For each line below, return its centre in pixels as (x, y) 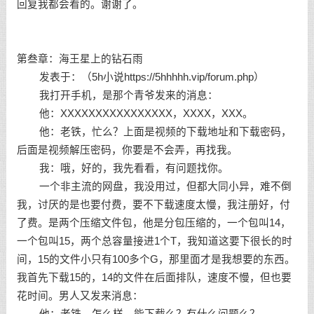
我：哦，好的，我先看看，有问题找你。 (122, 168)
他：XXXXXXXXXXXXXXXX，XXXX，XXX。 (135, 114)
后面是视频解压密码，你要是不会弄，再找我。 (127, 150)
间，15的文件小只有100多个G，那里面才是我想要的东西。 (156, 259)
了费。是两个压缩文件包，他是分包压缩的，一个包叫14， (153, 223)
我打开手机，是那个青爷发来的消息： (117, 95)
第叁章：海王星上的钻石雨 (80, 59)
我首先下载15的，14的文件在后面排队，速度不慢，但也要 (154, 278)
